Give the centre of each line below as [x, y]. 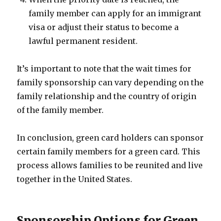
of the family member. [60, 110]
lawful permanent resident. [83, 41]
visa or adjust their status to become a [104, 27]
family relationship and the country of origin [107, 96]
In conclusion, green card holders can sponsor [110, 138]
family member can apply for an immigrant [115, 13]
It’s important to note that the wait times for [104, 69]
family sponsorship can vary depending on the [110, 82]
